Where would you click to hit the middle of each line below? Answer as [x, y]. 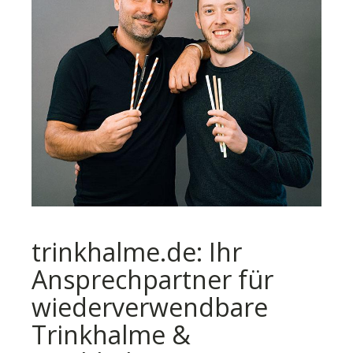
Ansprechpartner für [152, 279]
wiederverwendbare [150, 307]
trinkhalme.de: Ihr [137, 251]
